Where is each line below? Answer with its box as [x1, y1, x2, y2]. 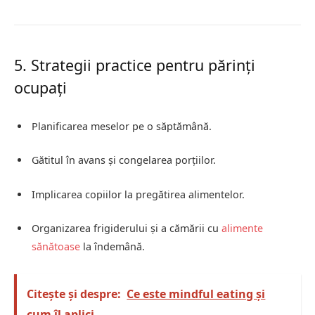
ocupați [14, 77, 67, 98]
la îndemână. [80, 239, 145, 253]
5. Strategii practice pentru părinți [14, 55, 255, 76]
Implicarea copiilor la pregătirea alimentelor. [32, 187, 245, 201]
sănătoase [32, 239, 80, 253]
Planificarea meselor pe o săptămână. [32, 120, 212, 134]
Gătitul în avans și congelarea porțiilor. [32, 153, 216, 167]
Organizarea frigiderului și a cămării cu [32, 221, 221, 235]
